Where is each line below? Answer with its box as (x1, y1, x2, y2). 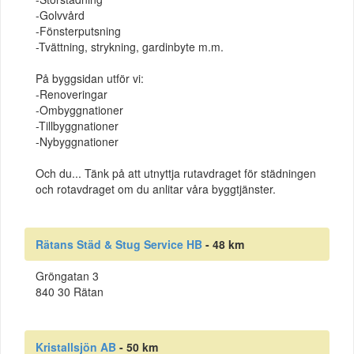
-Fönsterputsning (36, 22, 121, 39)
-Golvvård (36, 6, 85, 23)
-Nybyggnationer (36, 133, 119, 149)
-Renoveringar (36, 85, 107, 102)
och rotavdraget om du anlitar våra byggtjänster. (36, 180, 276, 197)
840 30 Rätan (36, 283, 104, 299)
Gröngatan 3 (36, 267, 99, 284)
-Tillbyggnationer (36, 117, 119, 134)
